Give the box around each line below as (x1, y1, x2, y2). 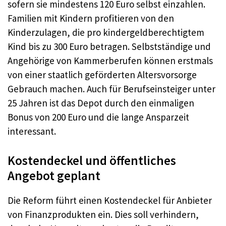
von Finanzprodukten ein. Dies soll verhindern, (8, 208, 199, 220)
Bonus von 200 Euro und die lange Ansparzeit (8, 111, 189, 123)
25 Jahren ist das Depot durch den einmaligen (8, 97, 194, 109)
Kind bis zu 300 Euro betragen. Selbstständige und (8, 40, 211, 52)
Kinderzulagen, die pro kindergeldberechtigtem (8, 26, 204, 38)
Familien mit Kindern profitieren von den (8, 12, 174, 24)
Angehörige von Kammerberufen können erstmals (8, 54, 213, 67)
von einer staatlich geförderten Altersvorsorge (8, 69, 197, 81)
